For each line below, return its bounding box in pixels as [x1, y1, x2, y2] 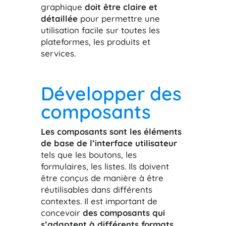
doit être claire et [84, 1, 157, 12]
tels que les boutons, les [40, 149, 137, 160]
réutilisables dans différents [40, 184, 152, 195]
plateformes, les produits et [40, 36, 150, 47]
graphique [40, 1, 85, 12]
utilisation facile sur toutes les [40, 24, 160, 35]
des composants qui [82, 207, 165, 218]
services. [40, 47, 76, 59]
